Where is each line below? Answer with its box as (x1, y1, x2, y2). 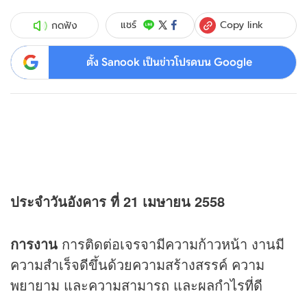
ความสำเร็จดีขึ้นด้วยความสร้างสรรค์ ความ (10, 254, 265, 275)
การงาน (10, 234, 58, 254)
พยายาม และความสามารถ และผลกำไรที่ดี (10, 275, 262, 295)
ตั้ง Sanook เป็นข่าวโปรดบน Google (86, 55, 252, 69)
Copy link (220, 17, 264, 32)
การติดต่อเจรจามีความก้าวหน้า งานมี (58, 234, 284, 254)
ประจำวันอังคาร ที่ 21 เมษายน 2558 (10, 191, 225, 212)
